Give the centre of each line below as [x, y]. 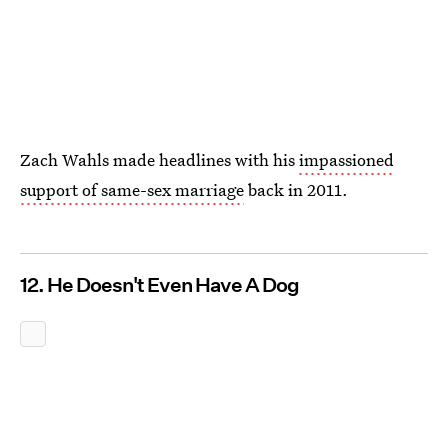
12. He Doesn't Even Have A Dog [159, 285]
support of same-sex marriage [132, 189]
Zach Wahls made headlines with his [159, 159]
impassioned [346, 159]
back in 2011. [296, 189]
